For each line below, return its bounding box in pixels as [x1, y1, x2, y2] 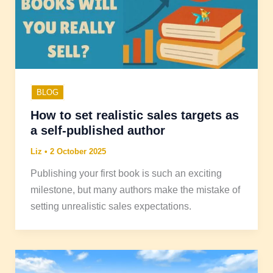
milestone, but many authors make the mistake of [30, 184, 240, 196]
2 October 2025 [49, 147, 106, 157]
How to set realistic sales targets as [30, 108, 239, 122]
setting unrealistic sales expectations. [30, 200, 191, 212]
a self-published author [30, 124, 165, 138]
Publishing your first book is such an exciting [30, 168, 222, 179]
